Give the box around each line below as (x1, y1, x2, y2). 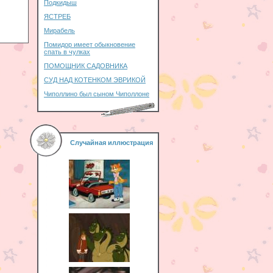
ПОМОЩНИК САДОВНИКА (44, 62, 127, 69)
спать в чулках (44, 48, 90, 55)
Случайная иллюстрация (70, 139, 153, 146)
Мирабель (44, 27, 75, 34)
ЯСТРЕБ (44, 13, 71, 20)
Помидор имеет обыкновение (44, 41, 135, 48)
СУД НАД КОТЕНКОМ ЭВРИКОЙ (44, 76, 146, 83)
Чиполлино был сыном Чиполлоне (44, 90, 149, 97)
